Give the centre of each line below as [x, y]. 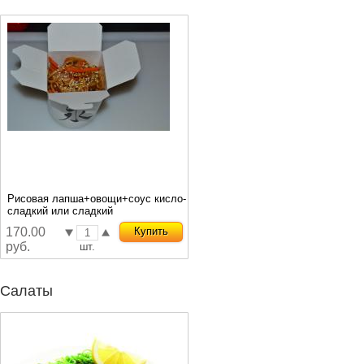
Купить [151, 231]
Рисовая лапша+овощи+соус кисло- [97, 199]
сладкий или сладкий [60, 211]
